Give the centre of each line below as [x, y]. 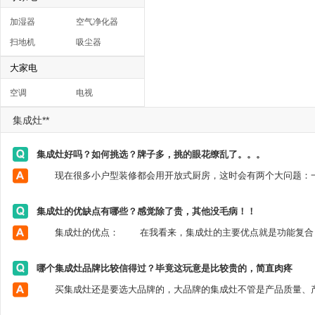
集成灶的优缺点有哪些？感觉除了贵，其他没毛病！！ [146, 211]
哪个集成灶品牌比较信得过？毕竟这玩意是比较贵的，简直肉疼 [165, 268]
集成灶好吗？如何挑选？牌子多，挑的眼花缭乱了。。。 [151, 154]
